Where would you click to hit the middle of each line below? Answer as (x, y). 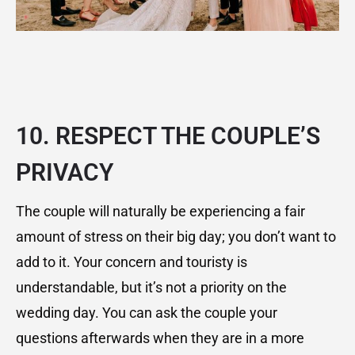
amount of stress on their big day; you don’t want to (176, 237)
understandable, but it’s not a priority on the (151, 288)
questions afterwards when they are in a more (160, 338)
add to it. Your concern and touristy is (132, 262)
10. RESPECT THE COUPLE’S (168, 136)
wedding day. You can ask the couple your (147, 313)
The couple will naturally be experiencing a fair (160, 212)
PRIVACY (67, 173)
